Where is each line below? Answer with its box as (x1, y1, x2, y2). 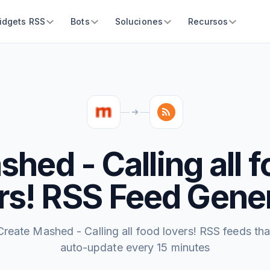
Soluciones (115, 16, 163, 27)
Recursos (188, 16, 228, 27)
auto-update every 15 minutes (60, 241, 210, 254)
